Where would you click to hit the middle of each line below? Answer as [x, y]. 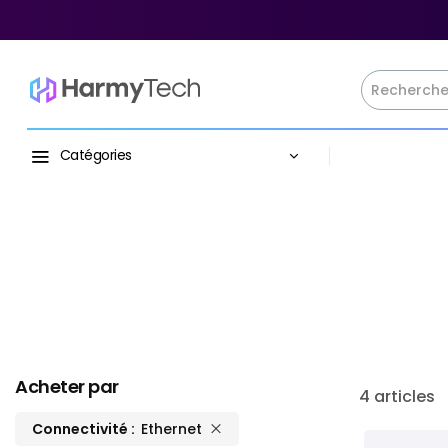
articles [402, 396]
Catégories [95, 155]
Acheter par [67, 386]
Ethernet [171, 428]
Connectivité [80, 428]
